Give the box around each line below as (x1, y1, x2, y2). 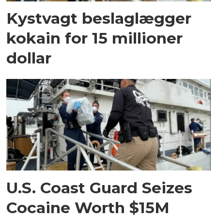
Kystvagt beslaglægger (6, 9, 192, 28)
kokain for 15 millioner (6, 29, 183, 48)
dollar (6, 48, 52, 68)
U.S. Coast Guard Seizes (6, 178, 193, 197)
